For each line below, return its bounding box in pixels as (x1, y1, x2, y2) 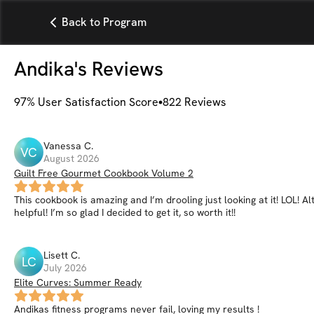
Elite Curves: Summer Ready (14, 276, 142, 289)
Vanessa (43, 139, 81, 152)
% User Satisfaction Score (27, 95, 158, 109)
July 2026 (43, 261, 87, 274)
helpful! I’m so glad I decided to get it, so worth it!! (14, 206, 235, 219)
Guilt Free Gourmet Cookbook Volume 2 (14, 167, 193, 179)
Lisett (43, 249, 68, 261)
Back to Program (62, 15, 146, 29)
